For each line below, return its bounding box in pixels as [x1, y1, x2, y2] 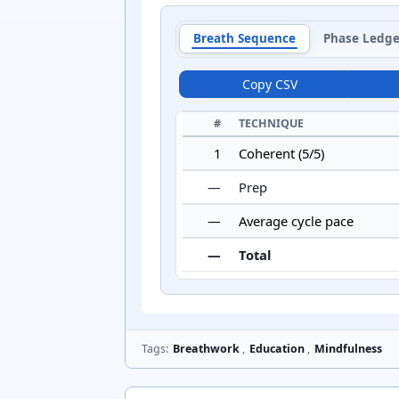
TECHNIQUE [239, 116, 305, 132]
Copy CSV [242, 75, 298, 93]
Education [249, 341, 305, 357]
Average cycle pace [239, 212, 354, 231]
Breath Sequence [192, 29, 296, 46]
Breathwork [173, 341, 240, 357]
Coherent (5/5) [239, 144, 325, 163]
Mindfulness [314, 341, 383, 357]
